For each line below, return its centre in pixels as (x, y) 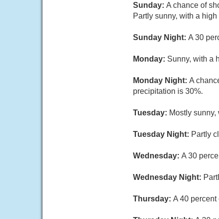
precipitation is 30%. (168, 91)
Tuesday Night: (162, 134)
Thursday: (153, 199)
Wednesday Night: (168, 177)
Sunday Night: (161, 37)
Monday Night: (161, 80)
